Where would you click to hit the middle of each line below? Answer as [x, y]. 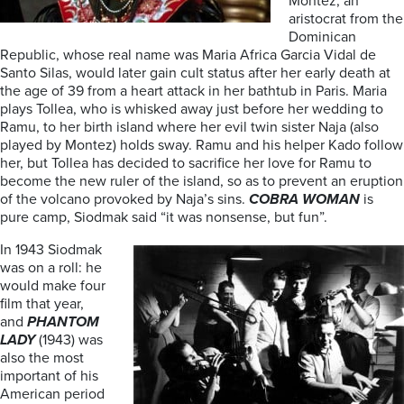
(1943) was [69, 340]
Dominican [322, 37]
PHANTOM [63, 322]
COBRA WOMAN [304, 199]
